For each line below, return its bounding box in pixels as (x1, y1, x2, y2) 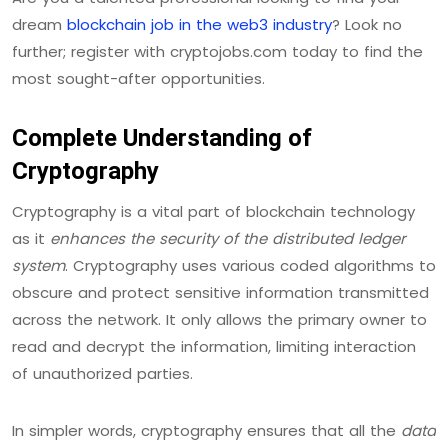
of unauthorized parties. (12, 362, 193, 384)
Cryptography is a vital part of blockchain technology (12, 200, 415, 222)
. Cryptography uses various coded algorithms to (65, 254, 436, 276)
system (12, 254, 65, 276)
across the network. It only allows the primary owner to (12, 308, 427, 330)
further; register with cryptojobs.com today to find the (12, 40, 423, 62)
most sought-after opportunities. (12, 67, 265, 89)
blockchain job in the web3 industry (67, 13, 332, 35)
